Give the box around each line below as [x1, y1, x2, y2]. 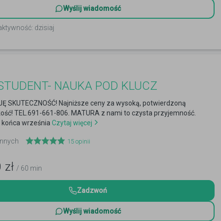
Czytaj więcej [50, 119, 92, 127]
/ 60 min [16, 164, 42, 172]
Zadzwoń [76, 186, 107, 194]
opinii [74, 138, 90, 145]
